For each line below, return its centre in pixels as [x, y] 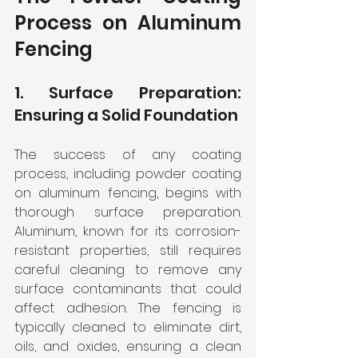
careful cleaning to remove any [128, 269]
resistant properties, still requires [128, 250]
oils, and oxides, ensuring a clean [128, 346]
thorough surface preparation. [128, 212]
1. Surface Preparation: [128, 92]
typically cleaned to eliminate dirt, [128, 327]
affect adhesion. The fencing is [128, 308]
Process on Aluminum [128, 22]
